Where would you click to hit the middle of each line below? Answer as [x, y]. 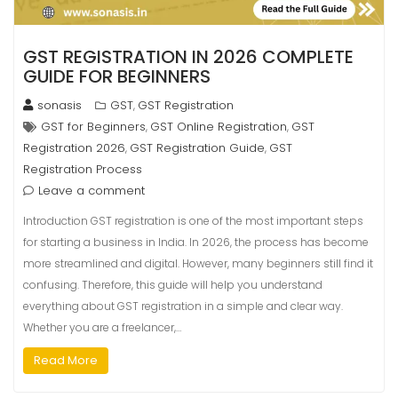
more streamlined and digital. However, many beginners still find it [198, 264]
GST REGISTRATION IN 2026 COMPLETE [188, 57]
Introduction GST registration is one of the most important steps [193, 221]
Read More [66, 361]
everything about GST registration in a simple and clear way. [183, 306]
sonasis [60, 106]
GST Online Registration [219, 127]
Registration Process [83, 170]
